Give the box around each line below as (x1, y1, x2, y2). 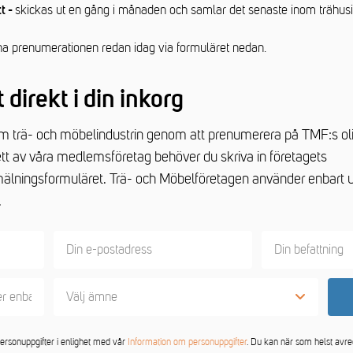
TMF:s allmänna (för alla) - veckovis (92, 329, 277, 341)
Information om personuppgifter (128, 336, 247, 347)
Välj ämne (66, 290, 117, 304)
